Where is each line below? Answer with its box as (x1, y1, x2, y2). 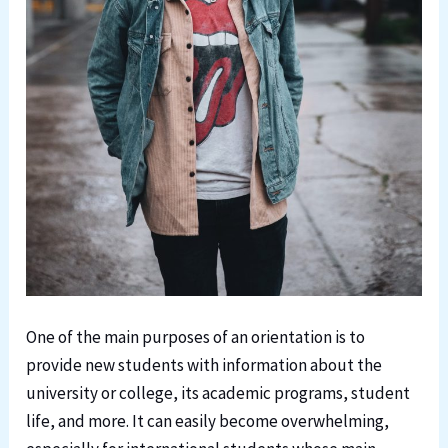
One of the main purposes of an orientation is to (26, 326, 366, 349)
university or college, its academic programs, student (26, 382, 411, 405)
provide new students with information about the (26, 354, 383, 377)
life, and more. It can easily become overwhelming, (26, 410, 390, 433)
